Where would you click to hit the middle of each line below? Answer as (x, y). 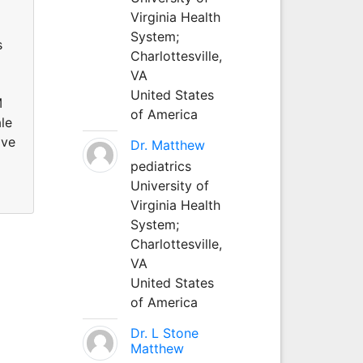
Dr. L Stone (164, 333)
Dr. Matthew (167, 145)
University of (169, 185)
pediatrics (160, 166)
